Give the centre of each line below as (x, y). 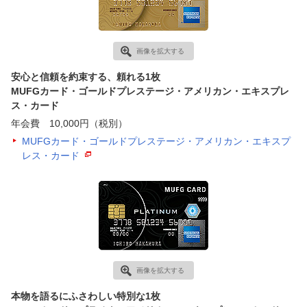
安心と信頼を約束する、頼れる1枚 (85, 76)
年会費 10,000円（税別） (69, 123)
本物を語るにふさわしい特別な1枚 (85, 296)
